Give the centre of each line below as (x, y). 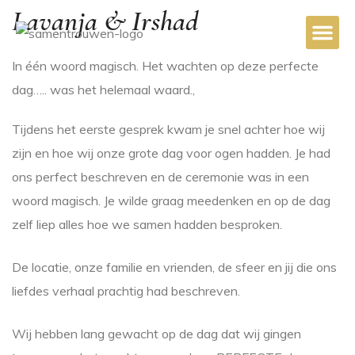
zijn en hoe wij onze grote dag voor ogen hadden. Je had (171, 153)
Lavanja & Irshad (105, 21)
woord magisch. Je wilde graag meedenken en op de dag (171, 200)
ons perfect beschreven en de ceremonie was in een (160, 177)
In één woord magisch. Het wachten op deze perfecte (165, 66)
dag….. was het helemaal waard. (102, 90)
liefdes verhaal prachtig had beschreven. (126, 291)
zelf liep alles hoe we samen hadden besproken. (147, 224)
